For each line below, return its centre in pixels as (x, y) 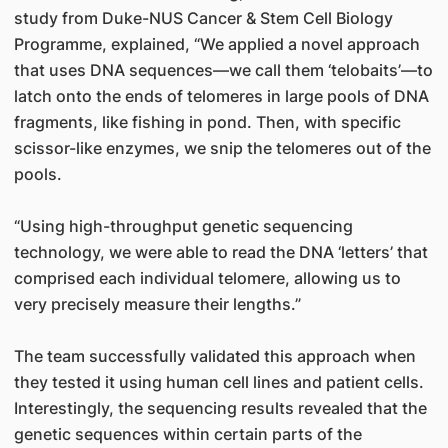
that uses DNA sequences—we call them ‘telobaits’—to (223, 70)
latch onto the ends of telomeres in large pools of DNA (221, 96)
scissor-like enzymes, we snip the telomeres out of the (222, 148)
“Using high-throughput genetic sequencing (183, 226)
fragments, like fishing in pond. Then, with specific (207, 122)
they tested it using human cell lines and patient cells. (218, 382)
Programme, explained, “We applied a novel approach (216, 44)
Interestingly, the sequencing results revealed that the (220, 408)
